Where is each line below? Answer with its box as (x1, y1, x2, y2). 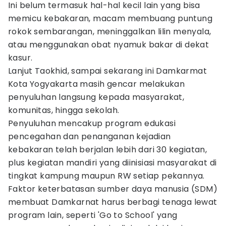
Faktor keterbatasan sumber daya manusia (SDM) (8, 183, 217, 195)
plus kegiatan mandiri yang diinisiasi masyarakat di (8, 157, 217, 168)
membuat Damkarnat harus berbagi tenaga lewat (8, 196, 217, 208)
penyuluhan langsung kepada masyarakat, (8, 91, 185, 103)
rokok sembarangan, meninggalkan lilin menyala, (8, 26, 211, 37)
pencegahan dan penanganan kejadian (8, 131, 171, 142)
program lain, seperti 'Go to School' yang (8, 209, 178, 221)
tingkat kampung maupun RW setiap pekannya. (8, 170, 205, 182)
